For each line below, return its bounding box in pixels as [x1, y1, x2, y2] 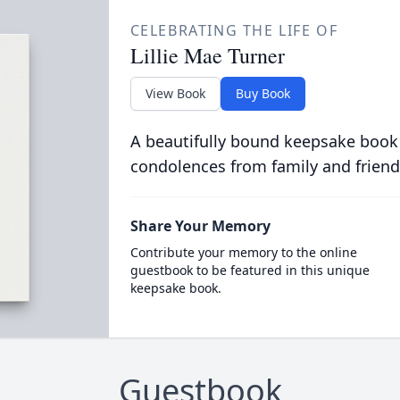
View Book [145, 85, 205, 102]
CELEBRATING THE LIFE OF [129, 21, 338, 40]
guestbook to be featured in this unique [129, 262, 370, 279]
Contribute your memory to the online [129, 244, 357, 261]
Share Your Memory [129, 216, 271, 236]
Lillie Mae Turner [129, 41, 285, 70]
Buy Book [235, 85, 290, 102]
